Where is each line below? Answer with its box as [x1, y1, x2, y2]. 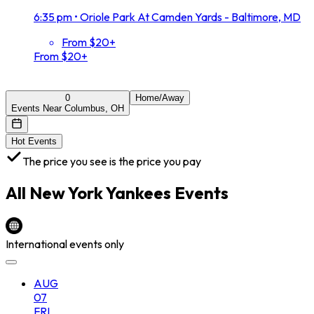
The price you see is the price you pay [22, 153, 201, 168]
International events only [6, 236, 124, 251]
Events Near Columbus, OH [11, 102, 124, 114]
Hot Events [11, 135, 57, 146]
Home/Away [135, 92, 184, 103]
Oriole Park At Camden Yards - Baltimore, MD [80, 9, 301, 24]
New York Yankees [29, 182, 171, 203]
